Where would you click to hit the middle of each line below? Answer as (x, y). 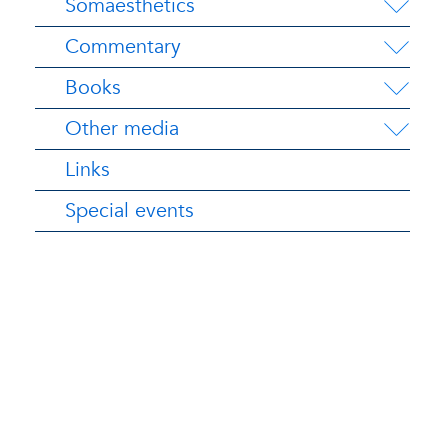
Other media (122, 128)
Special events (129, 210)
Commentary (123, 46)
